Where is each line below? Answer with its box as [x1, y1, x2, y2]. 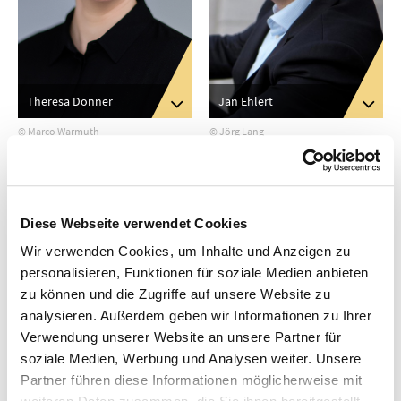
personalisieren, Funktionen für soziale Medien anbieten [21, 265, 369, 281]
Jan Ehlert [218, 92, 273, 109]
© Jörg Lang [209, 124, 264, 138]
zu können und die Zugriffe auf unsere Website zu [21, 286, 330, 303]
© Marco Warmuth [18, 124, 99, 138]
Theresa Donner [27, 92, 113, 109]
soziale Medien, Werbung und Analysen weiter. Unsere [21, 351, 362, 367]
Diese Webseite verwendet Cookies [21, 215, 247, 231]
